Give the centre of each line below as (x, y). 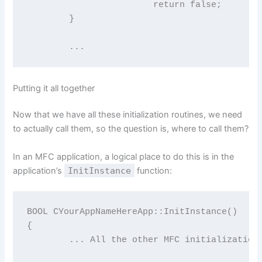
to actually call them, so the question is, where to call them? (131, 129)
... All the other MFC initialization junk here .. (48, 240)
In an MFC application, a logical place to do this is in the (124, 156)
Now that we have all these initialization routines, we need (128, 115)
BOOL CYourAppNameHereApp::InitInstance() (132, 212)
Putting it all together (54, 88)
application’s (39, 170)
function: (154, 170)
